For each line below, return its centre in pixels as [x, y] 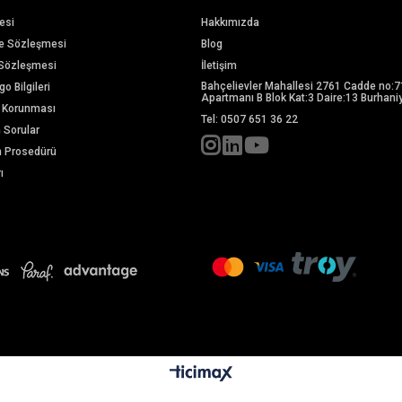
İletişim [219, 65]
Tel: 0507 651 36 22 [249, 119]
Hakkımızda [230, 22]
